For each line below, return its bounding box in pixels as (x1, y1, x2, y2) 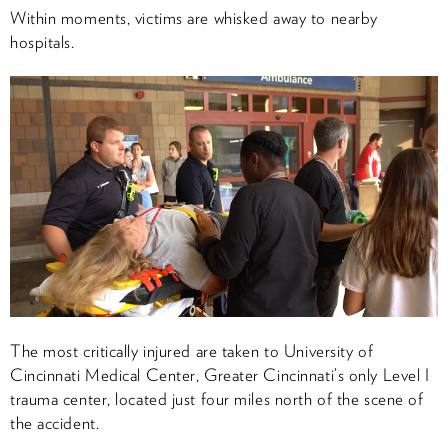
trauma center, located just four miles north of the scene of (10, 388, 424, 409)
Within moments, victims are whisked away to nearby (10, 7, 378, 28)
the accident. (10, 412, 100, 433)
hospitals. (10, 31, 75, 52)
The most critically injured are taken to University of (10, 340, 374, 361)
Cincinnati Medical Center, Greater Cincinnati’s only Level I (10, 364, 430, 385)
